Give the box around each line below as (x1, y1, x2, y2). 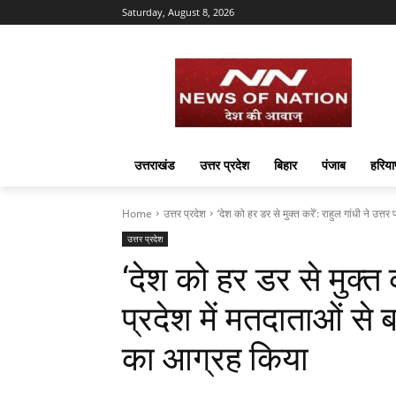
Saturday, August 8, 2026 (122, 5, 234, 19)
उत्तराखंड (134, 156, 175, 173)
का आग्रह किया (122, 339, 308, 378)
